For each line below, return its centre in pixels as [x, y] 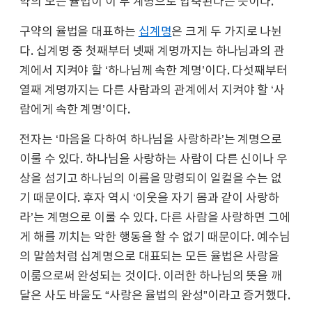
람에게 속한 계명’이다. [75, 110]
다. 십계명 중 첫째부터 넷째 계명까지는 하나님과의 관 [152, 51]
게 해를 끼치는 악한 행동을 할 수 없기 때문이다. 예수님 [155, 237]
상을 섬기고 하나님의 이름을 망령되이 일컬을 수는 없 [151, 179]
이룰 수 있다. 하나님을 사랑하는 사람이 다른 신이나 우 [154, 159]
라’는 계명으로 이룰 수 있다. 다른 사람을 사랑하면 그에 [155, 218]
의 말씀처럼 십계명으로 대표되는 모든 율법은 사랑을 [150, 257]
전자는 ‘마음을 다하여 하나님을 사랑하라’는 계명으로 [151, 140]
